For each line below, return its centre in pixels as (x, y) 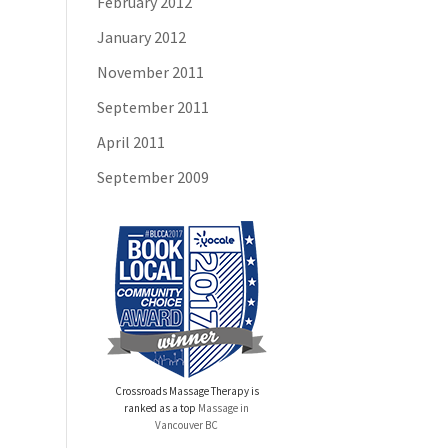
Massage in (223, 408)
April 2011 (131, 142)
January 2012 (142, 37)
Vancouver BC (187, 425)
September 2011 (153, 107)
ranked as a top (160, 408)
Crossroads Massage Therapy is (186, 391)
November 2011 (151, 72)
